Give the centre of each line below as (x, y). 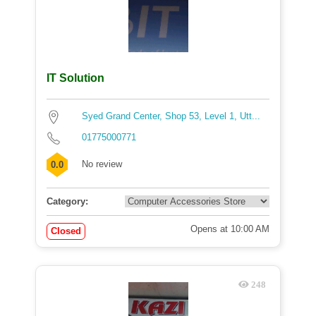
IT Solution (75, 78)
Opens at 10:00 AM (230, 229)
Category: (67, 201)
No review (102, 164)
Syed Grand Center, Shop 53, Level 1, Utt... (171, 116)
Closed (66, 231)
